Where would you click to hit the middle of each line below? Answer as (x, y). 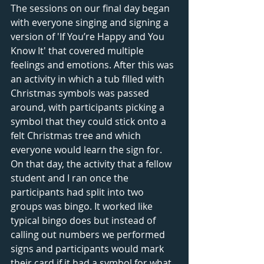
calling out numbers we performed (89, 234)
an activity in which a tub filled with (89, 79)
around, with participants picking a (89, 107)
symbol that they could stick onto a (90, 121)
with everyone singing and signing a (91, 22)
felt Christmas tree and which (77, 135)
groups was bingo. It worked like (83, 206)
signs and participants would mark (88, 248)
